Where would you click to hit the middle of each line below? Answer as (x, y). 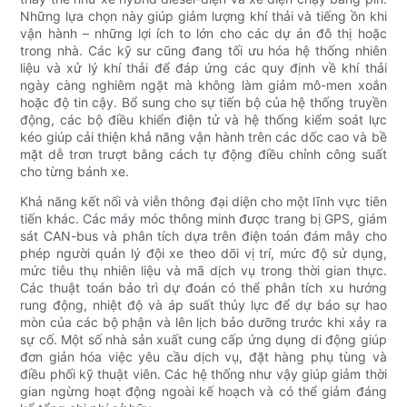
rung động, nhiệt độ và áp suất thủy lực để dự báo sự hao (203, 305)
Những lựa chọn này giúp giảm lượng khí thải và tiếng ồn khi (203, 16)
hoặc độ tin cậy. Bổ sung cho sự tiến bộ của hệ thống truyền (203, 103)
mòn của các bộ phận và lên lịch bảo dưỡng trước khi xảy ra (203, 323)
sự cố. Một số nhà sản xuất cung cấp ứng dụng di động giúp (203, 340)
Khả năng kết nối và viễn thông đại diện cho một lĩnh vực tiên (203, 202)
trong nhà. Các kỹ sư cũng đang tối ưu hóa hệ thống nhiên (203, 51)
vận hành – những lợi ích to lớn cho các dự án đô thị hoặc (203, 34)
